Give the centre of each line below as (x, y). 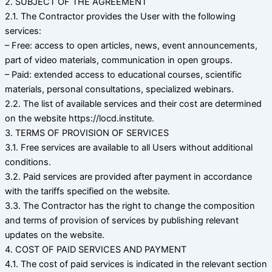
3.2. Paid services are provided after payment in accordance (128, 177)
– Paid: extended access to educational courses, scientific (123, 75)
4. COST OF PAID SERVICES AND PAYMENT (96, 250)
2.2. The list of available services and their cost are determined (133, 104)
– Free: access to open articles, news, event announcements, (131, 46)
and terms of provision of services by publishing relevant (122, 221)
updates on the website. (55, 235)
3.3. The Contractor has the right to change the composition (130, 206)
